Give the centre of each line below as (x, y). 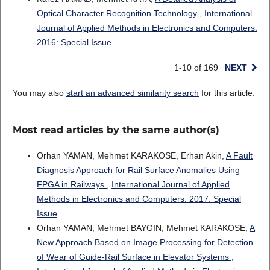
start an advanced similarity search (132, 93)
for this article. (227, 93)
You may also (39, 93)
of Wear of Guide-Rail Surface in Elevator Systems (134, 257)
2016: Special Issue (74, 42)
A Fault (239, 156)
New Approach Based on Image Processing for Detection (145, 243)
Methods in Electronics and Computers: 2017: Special (139, 199)
